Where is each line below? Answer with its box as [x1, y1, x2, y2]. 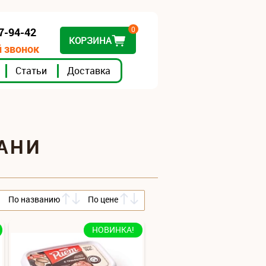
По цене [87, 193, 118, 205]
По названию [8, 193, 60, 205]
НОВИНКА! [92, 224, 134, 236]
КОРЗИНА [69, 34, 112, 46]
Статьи [15, 64, 47, 77]
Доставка [67, 64, 110, 77]
